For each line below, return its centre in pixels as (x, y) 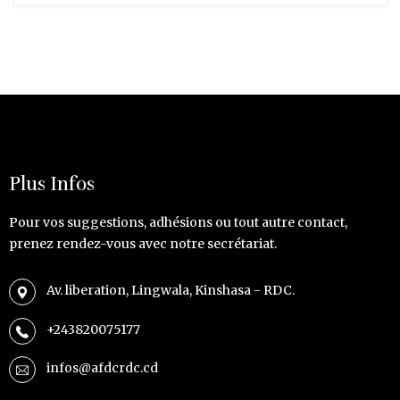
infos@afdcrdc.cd (102, 368)
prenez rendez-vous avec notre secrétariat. (143, 244)
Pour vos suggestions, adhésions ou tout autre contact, (178, 223)
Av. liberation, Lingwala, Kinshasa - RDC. (171, 291)
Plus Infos (52, 184)
